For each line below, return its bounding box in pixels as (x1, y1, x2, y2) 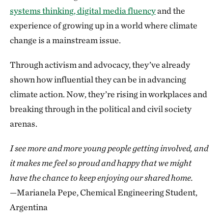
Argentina (10, 201, 48, 212)
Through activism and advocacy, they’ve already (10, 59, 190, 70)
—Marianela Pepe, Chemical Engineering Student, (10, 187, 197, 197)
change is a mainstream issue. (10, 34, 121, 45)
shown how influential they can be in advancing (10, 74, 186, 84)
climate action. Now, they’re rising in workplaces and (10, 88, 207, 99)
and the (156, 5, 185, 16)
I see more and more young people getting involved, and (10, 142, 208, 153)
